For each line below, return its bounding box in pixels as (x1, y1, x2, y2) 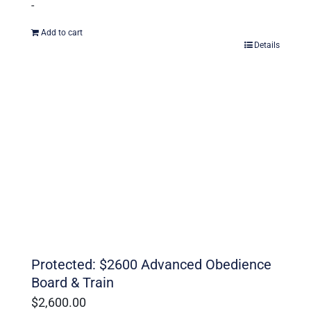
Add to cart (41, 28, 83, 38)
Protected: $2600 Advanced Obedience (31, 255, 271, 273)
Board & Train (31, 274, 114, 291)
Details (254, 40, 280, 51)
